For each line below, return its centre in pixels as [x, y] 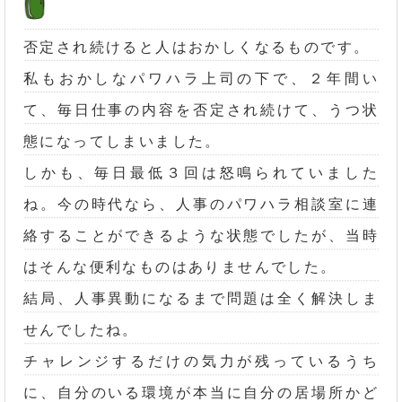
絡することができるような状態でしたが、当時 [201, 235]
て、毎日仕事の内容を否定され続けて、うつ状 [201, 109]
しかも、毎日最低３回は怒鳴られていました [201, 172]
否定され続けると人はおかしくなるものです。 [197, 47]
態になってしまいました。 [122, 141]
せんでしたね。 [81, 329]
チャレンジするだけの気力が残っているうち [201, 361]
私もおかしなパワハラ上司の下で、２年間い [201, 78]
